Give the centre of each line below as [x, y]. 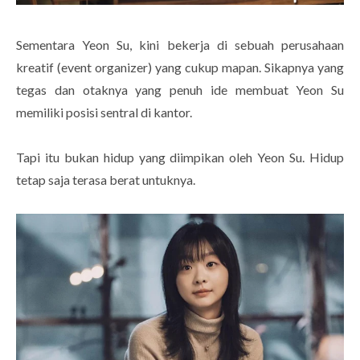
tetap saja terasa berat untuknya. [106, 180]
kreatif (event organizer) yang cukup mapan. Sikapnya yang [180, 67]
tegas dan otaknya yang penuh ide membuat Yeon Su [180, 90]
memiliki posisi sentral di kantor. [105, 112]
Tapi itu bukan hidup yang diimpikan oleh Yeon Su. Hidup [180, 157]
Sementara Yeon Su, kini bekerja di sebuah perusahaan [180, 45]
